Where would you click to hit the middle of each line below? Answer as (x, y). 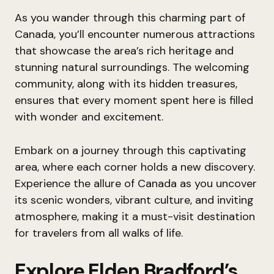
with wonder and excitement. (89, 117)
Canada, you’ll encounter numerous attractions (135, 34)
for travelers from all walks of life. (99, 233)
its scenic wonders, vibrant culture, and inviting (134, 200)
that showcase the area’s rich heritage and (124, 51)
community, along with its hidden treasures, (126, 84)
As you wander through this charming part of (130, 18)
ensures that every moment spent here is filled (134, 100)
